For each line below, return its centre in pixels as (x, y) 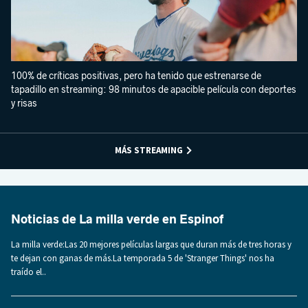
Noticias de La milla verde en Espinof (117, 219)
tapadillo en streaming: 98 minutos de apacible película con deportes (154, 89)
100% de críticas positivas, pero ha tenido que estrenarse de (136, 76)
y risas (24, 103)
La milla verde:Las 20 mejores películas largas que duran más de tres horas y (151, 244)
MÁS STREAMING (149, 150)
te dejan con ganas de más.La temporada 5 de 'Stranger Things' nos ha (143, 258)
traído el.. (29, 272)
